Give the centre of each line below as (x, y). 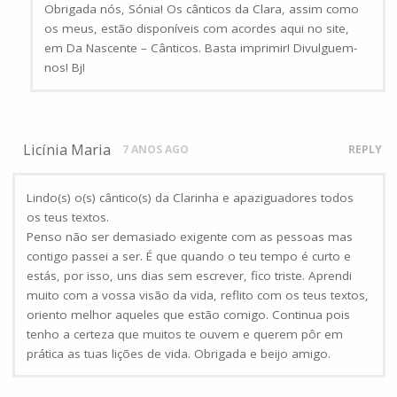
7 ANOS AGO (156, 150)
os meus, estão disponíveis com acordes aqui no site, (197, 29)
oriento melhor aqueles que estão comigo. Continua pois (188, 314)
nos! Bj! (65, 68)
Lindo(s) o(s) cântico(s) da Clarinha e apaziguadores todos (190, 197)
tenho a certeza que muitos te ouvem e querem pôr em (185, 334)
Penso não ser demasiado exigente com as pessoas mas (190, 236)
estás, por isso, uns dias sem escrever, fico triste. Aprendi (189, 275)
